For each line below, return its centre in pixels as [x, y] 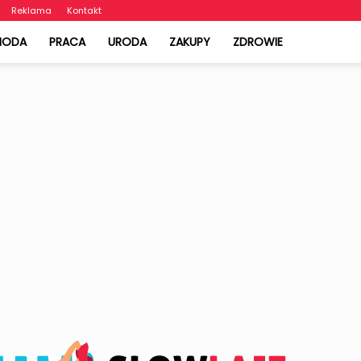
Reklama [31, 10]
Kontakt [84, 10]
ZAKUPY [190, 42]
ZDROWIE [258, 42]
